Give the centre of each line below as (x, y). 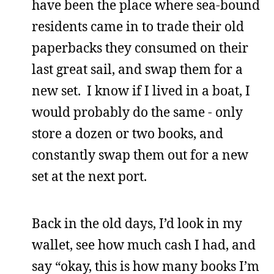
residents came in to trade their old (138, 26)
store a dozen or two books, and (128, 133)
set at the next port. (89, 176)
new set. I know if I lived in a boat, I (141, 91)
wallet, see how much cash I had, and (144, 245)
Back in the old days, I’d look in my (137, 223)
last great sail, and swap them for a (137, 69)
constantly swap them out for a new (140, 155)
